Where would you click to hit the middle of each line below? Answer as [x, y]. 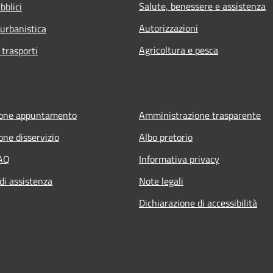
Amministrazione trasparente [200, 115]
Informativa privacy [179, 159]
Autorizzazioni [168, 28]
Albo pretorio [166, 137]
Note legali [161, 181]
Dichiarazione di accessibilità [198, 203]
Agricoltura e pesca [179, 50]
